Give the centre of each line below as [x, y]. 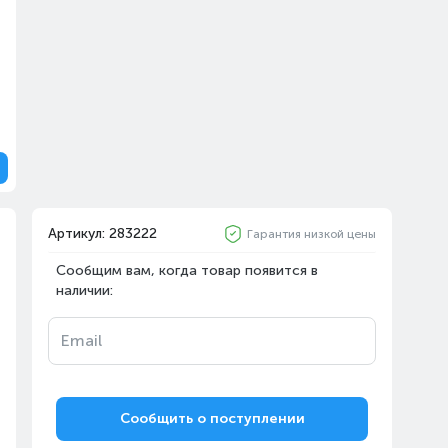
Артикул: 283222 [102, 233]
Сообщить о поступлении [212, 418]
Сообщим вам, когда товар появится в [187, 270]
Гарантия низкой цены [311, 234]
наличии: [84, 290]
